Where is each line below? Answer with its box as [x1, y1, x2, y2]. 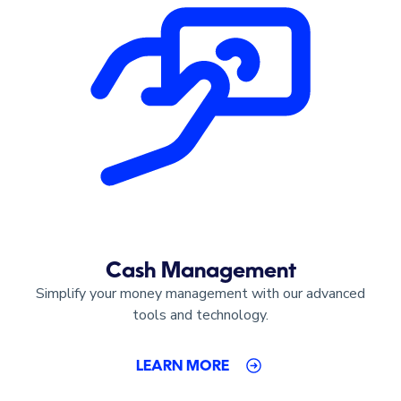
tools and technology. [132, 304, 269, 325]
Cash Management [105, 260, 296, 283]
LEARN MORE [136, 359, 229, 374]
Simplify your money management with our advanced [36, 283, 365, 303]
